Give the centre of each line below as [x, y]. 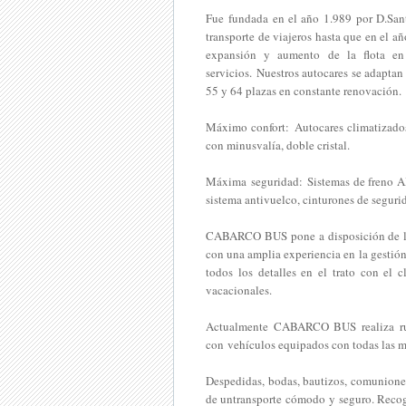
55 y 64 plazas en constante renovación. [304, 91]
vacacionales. [239, 290]
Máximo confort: [248, 127]
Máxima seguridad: [254, 181]
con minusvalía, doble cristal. [278, 145]
